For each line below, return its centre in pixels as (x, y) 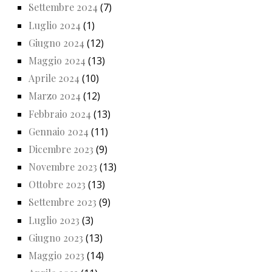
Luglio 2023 (54, 220)
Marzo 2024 (55, 96)
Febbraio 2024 (60, 114)
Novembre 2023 (63, 167)
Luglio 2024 (55, 25)
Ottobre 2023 (57, 185)
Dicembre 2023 (61, 149)
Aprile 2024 (54, 78)
